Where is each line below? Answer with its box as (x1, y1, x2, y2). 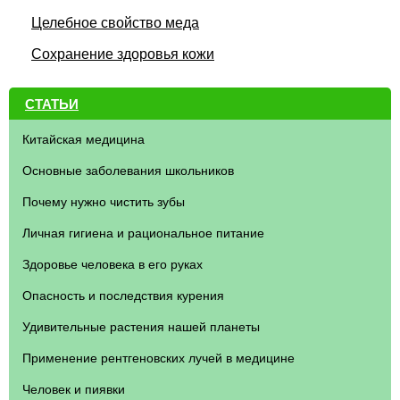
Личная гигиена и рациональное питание (22, 226, 264, 240)
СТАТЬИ (25, 96, 79, 112)
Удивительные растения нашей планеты (22, 320, 260, 334)
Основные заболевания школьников (22, 163, 234, 178)
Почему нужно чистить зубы (22, 195, 185, 209)
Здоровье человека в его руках (22, 257, 203, 271)
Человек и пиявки (22, 382, 125, 396)
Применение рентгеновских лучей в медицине (22, 351, 295, 365)
